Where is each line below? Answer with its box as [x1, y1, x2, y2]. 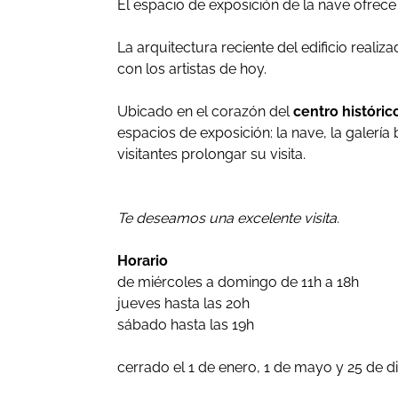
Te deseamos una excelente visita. [117, 210, 339, 227]
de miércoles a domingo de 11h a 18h [117, 274, 359, 291]
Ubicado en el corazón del [117, 103, 293, 120]
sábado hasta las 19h [117, 316, 254, 333]
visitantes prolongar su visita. [117, 146, 306, 163]
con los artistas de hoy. [117, 60, 267, 77]
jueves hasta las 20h [117, 295, 250, 312]
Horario [117, 252, 168, 269]
